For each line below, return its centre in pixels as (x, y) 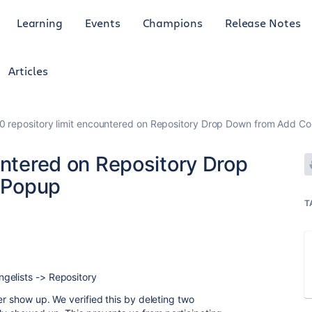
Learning (40, 22)
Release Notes (263, 22)
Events (103, 22)
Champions (172, 22)
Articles (28, 71)
